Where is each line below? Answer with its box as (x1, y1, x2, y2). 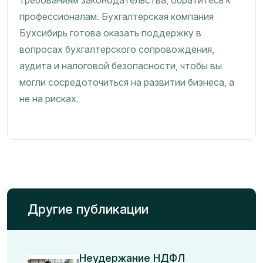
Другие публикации (28, 201, 149, 217)
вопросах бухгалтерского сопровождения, (19, 43, 214, 55)
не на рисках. (19, 93, 79, 104)
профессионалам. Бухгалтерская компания (19, 11, 214, 22)
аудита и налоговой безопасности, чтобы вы (19, 60, 222, 72)
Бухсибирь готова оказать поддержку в (19, 27, 201, 39)
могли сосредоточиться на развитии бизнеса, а (19, 76, 234, 88)
